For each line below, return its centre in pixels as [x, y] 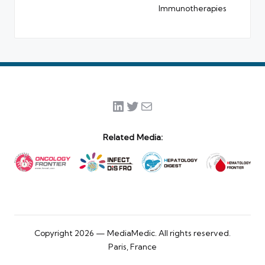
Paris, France [132, 246]
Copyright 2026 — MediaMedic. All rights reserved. [132, 233]
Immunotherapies [193, 9]
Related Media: [132, 138]
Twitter [149, 106]
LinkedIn [140, 106]
